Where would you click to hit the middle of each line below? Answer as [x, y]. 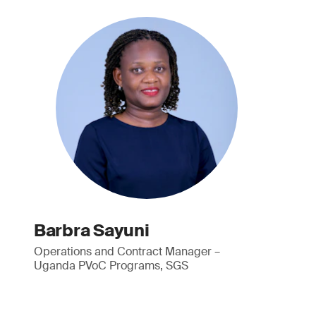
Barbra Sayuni [91, 230]
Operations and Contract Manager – [127, 251]
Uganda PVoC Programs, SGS [111, 266]
